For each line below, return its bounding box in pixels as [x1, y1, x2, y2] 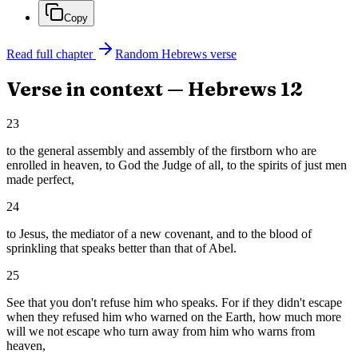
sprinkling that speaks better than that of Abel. [6, 241, 237, 256]
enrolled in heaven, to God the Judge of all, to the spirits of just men [6, 158, 347, 173]
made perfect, [6, 173, 74, 187]
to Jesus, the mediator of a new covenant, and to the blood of [6, 227, 312, 241]
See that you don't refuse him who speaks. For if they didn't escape [6, 296, 342, 310]
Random [115, 47, 161, 62]
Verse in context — [6, 78, 188, 101]
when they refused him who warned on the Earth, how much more [6, 310, 341, 324]
